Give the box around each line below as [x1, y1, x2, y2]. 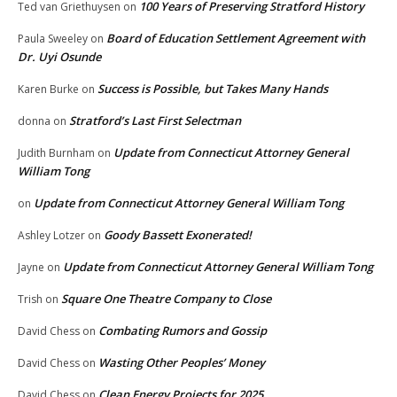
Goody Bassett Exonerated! [104, 226, 252, 243]
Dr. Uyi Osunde [18, 48, 101, 65]
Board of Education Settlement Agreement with [106, 29, 365, 46]
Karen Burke [18, 81, 79, 97]
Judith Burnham [18, 144, 95, 160]
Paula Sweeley [18, 30, 88, 46]
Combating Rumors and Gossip [98, 322, 267, 339]
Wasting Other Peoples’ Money [98, 354, 265, 370]
